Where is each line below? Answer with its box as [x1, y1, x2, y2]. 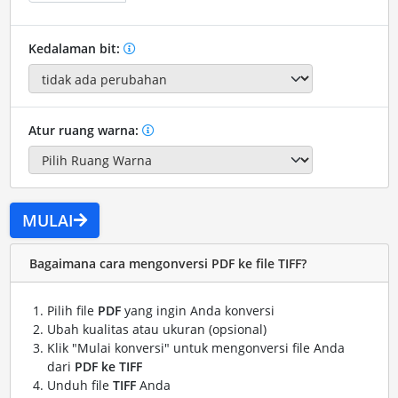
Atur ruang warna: [28, 121, 142, 139]
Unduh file [46, 377, 113, 394]
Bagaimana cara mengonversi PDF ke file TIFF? [28, 254, 306, 272]
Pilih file [46, 302, 98, 320]
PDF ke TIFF [74, 358, 142, 376]
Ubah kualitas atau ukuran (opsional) [46, 321, 267, 338]
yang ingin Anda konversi [120, 302, 275, 320]
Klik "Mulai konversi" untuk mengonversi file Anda [46, 339, 345, 357]
